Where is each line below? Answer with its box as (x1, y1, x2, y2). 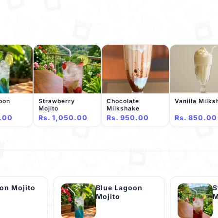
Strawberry (38, 97, 75, 105)
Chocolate (107, 97, 139, 105)
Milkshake (107, 105, 140, 112)
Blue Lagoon (96, 183, 143, 192)
